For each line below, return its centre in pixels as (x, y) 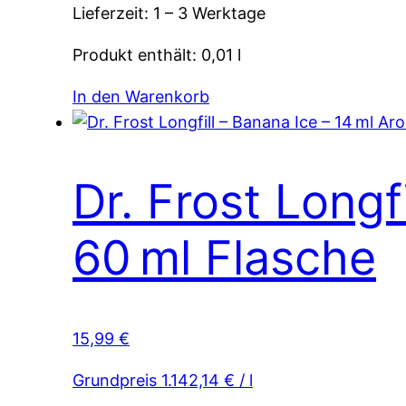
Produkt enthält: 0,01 (155, 55)
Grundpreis (117, 380)
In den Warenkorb (141, 97)
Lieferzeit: (113, 14)
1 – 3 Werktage (209, 14)
